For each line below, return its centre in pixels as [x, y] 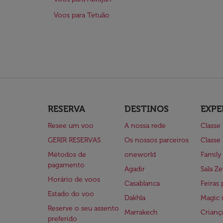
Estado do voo [71, 194]
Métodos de [67, 155]
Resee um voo [71, 126]
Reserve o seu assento [83, 208]
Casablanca [142, 183]
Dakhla [135, 198]
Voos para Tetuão [82, 15]
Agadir [134, 169]
